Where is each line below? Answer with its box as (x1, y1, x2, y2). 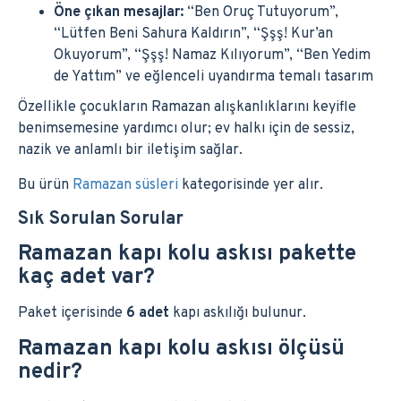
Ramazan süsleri (73, 176, 178, 194)
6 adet (126, 304, 169, 322)
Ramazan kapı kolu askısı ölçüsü (18, 336, 345, 363)
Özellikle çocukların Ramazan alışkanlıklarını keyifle (18, 98, 356, 116)
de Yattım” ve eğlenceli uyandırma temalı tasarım (54, 68, 373, 86)
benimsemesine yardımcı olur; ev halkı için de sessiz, (18, 120, 354, 138)
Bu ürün (18, 176, 73, 194)
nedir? (18, 359, 82, 386)
